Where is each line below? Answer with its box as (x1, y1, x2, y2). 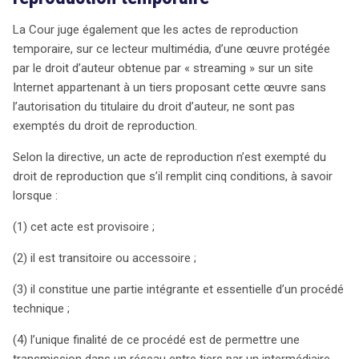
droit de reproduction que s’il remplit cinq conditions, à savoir (13, 168, 333, 184)
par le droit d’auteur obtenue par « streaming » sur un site (13, 60, 313, 75)
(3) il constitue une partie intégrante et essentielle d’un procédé (13, 281, 344, 296)
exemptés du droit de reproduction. (13, 118, 197, 133)
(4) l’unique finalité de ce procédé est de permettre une (13, 332, 300, 347)
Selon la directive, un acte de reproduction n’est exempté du (13, 149, 326, 164)
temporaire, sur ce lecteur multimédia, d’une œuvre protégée (13, 41, 330, 56)
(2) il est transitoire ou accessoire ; (13, 250, 196, 265)
